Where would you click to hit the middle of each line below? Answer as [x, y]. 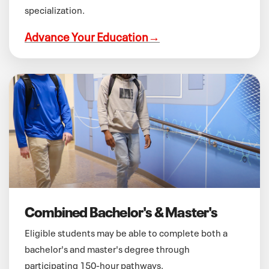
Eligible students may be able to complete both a [126, 232]
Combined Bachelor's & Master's [121, 210]
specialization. [55, 9]
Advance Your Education [86, 35]
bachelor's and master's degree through [107, 248]
